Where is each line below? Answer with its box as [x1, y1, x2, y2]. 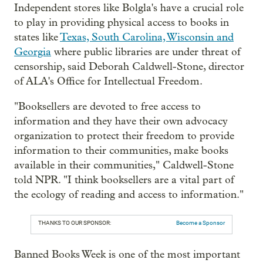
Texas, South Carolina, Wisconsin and [60, 31, 234, 43]
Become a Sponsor [176, 219, 225, 226]
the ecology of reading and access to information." [14, 188, 244, 201]
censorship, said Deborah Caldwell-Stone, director [14, 60, 244, 73]
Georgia [14, 45, 51, 58]
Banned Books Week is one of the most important [14, 248, 240, 261]
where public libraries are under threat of [51, 45, 241, 58]
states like [14, 31, 60, 43]
